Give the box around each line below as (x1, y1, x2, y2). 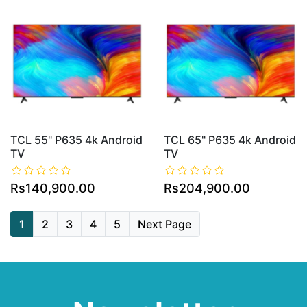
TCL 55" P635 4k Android (10, 133, 143, 147)
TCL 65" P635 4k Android (164, 133, 296, 147)
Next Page (138, 217, 191, 231)
